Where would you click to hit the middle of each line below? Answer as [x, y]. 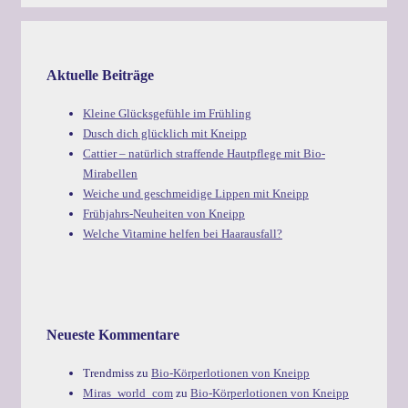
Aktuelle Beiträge [100, 75]
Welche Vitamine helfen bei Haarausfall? [183, 233]
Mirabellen [110, 173]
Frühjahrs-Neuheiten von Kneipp [164, 213]
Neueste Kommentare [113, 335]
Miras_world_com [128, 393]
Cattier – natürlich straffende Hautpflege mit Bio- [204, 153]
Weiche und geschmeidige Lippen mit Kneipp [196, 193]
